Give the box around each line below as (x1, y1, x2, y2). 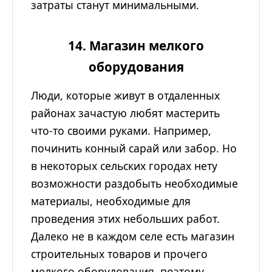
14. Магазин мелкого (68, 37, 204, 55)
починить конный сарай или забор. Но (31, 141, 237, 156)
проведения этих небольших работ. (31, 211, 220, 226)
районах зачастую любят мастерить (31, 106, 220, 121)
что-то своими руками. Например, (31, 123, 211, 138)
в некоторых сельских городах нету (31, 158, 217, 174)
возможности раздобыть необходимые (31, 176, 238, 191)
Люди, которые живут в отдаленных (31, 88, 220, 103)
